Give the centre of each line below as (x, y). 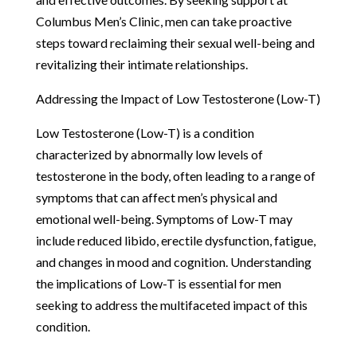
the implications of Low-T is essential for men (158, 283)
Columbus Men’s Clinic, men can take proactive (163, 21)
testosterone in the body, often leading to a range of (175, 175)
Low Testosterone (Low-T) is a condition (145, 132)
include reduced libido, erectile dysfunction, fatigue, (175, 240)
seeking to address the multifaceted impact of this (171, 304)
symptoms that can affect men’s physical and (156, 197)
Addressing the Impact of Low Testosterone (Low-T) (178, 98)
